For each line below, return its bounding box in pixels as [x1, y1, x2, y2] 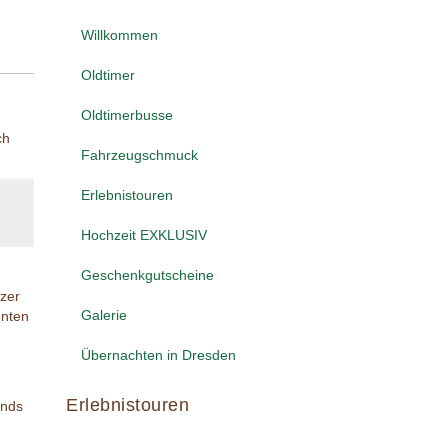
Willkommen [81, 28, 158, 43]
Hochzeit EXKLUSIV [81, 228, 207, 243]
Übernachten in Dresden [81, 348, 236, 363]
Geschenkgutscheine [81, 268, 214, 283]
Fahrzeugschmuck [81, 148, 198, 163]
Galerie [81, 308, 127, 323]
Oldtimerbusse [81, 108, 173, 123]
